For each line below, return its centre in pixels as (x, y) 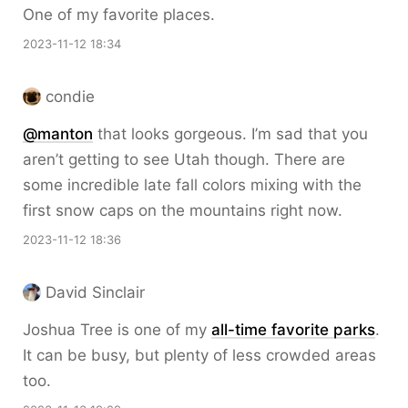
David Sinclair (95, 292)
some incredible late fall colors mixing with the (192, 185)
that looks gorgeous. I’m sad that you (230, 134)
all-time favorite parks (293, 330)
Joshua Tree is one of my (117, 330)
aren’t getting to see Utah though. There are (184, 159)
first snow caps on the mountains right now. (183, 210)
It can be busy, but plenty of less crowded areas (199, 355)
